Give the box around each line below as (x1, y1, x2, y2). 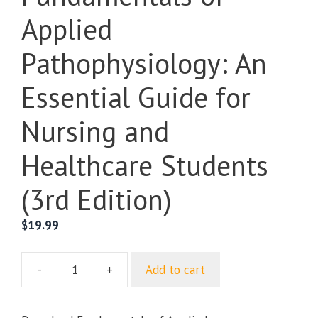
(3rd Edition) (21, 180, 172, 218)
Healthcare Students (21, 146, 268, 184)
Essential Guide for (21, 78, 251, 116)
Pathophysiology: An (21, 44, 267, 82)
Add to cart (146, 261, 205, 278)
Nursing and (21, 112, 169, 150)
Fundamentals (126, 269, 199, 285)
